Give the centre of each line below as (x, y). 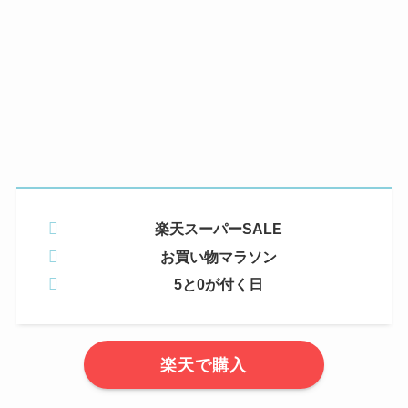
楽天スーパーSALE (218, 229)
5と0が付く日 (218, 284)
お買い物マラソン (218, 256)
